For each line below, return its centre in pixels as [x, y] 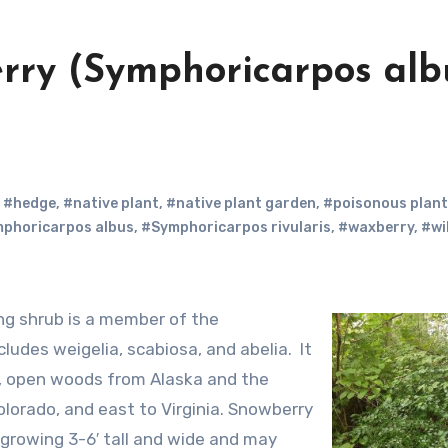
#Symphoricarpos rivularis [236, 227]
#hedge [29, 203]
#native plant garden [241, 203]
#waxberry [376, 227]
